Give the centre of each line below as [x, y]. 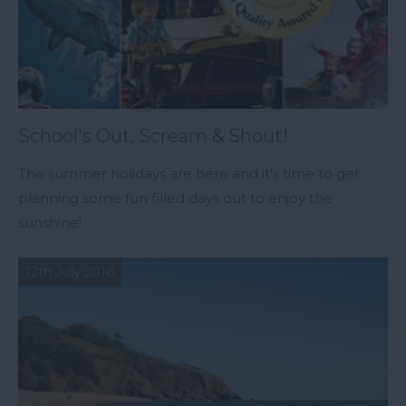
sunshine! [50, 223]
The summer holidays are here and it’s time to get [189, 174]
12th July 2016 [70, 272]
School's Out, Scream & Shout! [153, 136]
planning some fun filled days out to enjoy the [175, 198]
